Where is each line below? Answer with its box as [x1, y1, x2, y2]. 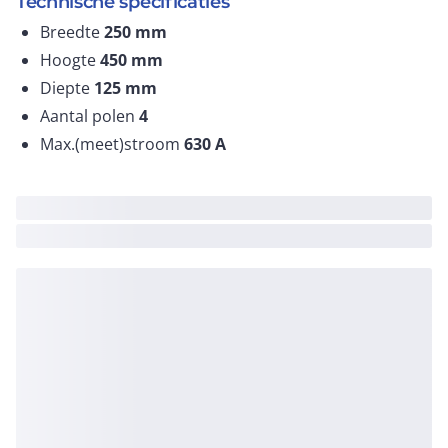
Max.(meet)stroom [40, 133, 184, 155]
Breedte [40, 21, 104, 43]
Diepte [40, 77, 94, 99]
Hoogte [40, 49, 100, 71]
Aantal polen [40, 105, 139, 127]
